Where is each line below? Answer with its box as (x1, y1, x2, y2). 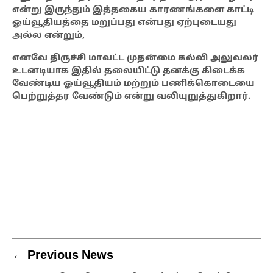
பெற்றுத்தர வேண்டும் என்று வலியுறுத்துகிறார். (12, 91, 250, 102)
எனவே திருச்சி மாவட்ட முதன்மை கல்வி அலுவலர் (12, 53, 258, 64)
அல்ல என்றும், (12, 30, 85, 41)
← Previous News (12, 249, 113, 264)
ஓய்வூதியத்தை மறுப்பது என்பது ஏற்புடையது (12, 18, 236, 29)
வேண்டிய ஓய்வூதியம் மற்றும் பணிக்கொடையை (12, 79, 255, 90)
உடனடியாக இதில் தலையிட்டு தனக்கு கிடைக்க (12, 66, 245, 77)
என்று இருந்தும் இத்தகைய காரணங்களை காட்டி (12, 5, 254, 16)
